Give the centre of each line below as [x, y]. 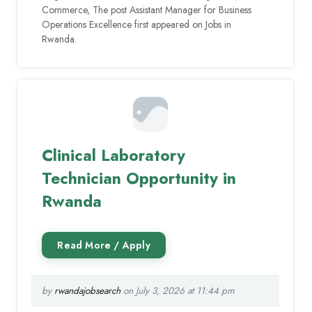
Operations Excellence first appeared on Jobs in [137, 25]
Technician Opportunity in [139, 178]
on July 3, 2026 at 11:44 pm [178, 290]
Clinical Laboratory [114, 155]
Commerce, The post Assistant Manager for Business [147, 10]
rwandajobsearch [88, 290]
